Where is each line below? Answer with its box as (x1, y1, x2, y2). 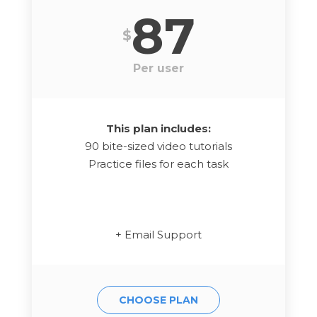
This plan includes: (106, 122, 211, 136)
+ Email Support (115, 228, 202, 242)
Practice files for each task (88, 157, 229, 171)
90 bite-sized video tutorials (85, 139, 232, 154)
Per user (133, 62, 184, 76)
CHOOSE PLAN (119, 294, 198, 307)
